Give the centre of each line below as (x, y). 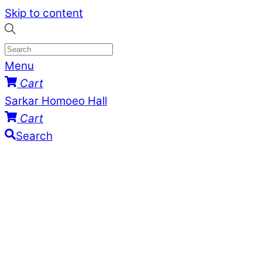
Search (34, 136)
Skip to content (44, 13)
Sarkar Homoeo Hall (56, 101)
